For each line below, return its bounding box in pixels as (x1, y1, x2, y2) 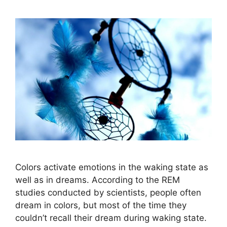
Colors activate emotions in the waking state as (15, 162, 208, 173)
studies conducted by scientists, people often (15, 187, 201, 198)
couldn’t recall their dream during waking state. (15, 213, 209, 223)
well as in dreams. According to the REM (15, 175, 180, 185)
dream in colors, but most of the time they (15, 200, 186, 211)
